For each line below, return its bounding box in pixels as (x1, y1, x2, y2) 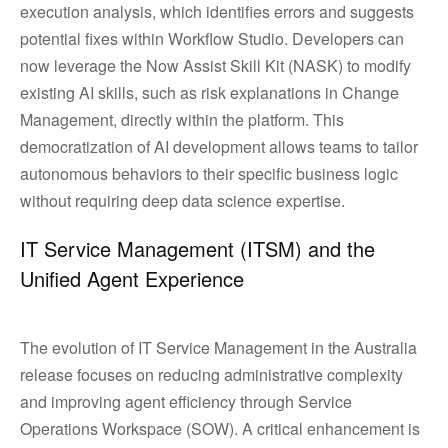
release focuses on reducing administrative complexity (20, 363, 403, 386)
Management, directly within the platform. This (20, 108, 344, 131)
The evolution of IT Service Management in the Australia (20, 336, 417, 359)
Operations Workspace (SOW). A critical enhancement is (20, 417, 420, 440)
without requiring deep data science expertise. (20, 189, 357, 212)
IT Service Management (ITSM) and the (20, 234, 375, 263)
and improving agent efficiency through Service (20, 390, 352, 413)
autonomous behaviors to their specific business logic (20, 162, 398, 185)
